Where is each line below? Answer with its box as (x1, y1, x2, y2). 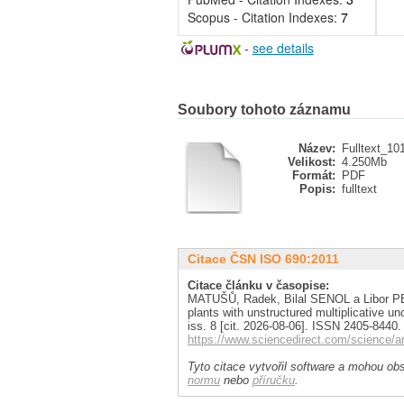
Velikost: (288, 155, 335, 169)
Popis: (299, 182, 335, 196)
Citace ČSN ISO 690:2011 (188, 252, 339, 266)
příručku (252, 373, 295, 387)
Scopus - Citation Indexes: (188, 8, 341, 26)
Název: (298, 142, 335, 155)
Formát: (292, 169, 335, 182)
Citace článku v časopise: (188, 279, 329, 292)
